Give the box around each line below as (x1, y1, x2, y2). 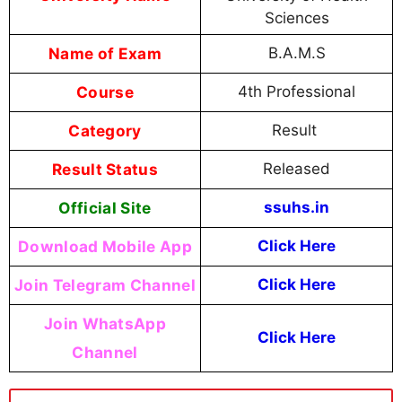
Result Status (51, 159, 159, 179)
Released (263, 159, 330, 178)
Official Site (58, 197, 152, 217)
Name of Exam (48, 43, 162, 63)
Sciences (264, 8, 329, 27)
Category (68, 120, 142, 140)
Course (76, 82, 134, 101)
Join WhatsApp (43, 313, 167, 333)
